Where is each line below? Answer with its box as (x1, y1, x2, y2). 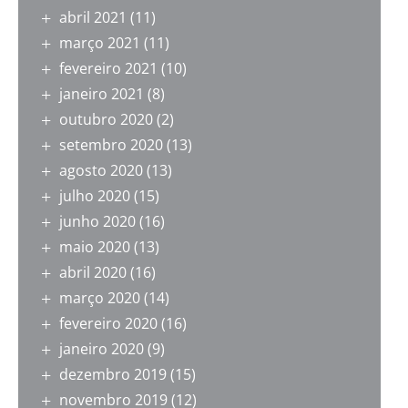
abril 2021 (59, 7, 127, 28)
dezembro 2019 (59, 364, 167, 385)
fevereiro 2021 (59, 58, 158, 79)
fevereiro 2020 (59, 313, 158, 334)
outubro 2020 (59, 109, 153, 130)
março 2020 (59, 288, 140, 309)
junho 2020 (59, 211, 136, 232)
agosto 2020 (59, 160, 143, 181)
